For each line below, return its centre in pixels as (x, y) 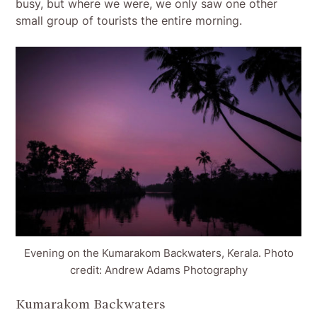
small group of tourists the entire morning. (129, 20)
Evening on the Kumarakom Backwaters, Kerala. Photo (158, 253)
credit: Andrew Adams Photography (158, 270)
